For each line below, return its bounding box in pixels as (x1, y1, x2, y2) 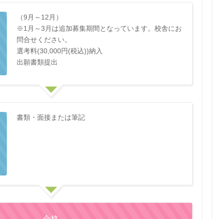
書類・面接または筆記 (17, 113, 85, 122)
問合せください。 (17, 36, 71, 44)
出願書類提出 (17, 58, 58, 66)
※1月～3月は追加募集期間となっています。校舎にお (17, 24, 182, 33)
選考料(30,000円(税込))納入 (17, 47, 103, 55)
